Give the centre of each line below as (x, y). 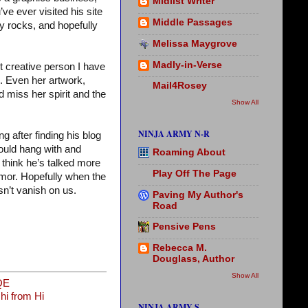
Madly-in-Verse (187, 65)
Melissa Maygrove (195, 43)
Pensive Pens (184, 227)
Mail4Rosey (180, 86)
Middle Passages (192, 23)
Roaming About (189, 153)
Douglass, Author (194, 259)
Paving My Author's (198, 195)
